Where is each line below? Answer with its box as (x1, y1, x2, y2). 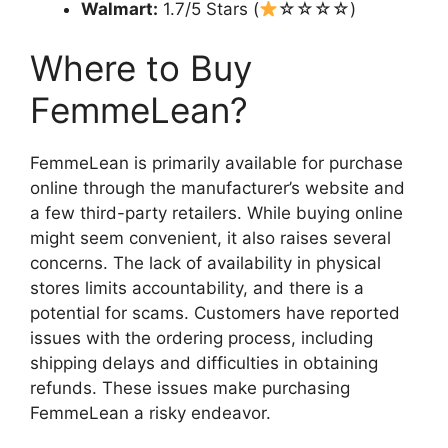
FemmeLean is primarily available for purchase (30, 153, 403, 174)
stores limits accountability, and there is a (30, 278, 364, 299)
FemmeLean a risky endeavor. (30, 403, 271, 424)
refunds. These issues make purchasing (30, 378, 350, 399)
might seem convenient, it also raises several (30, 228, 391, 249)
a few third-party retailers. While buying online (30, 203, 403, 224)
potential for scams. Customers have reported (30, 303, 400, 324)
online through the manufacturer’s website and (30, 178, 405, 199)
